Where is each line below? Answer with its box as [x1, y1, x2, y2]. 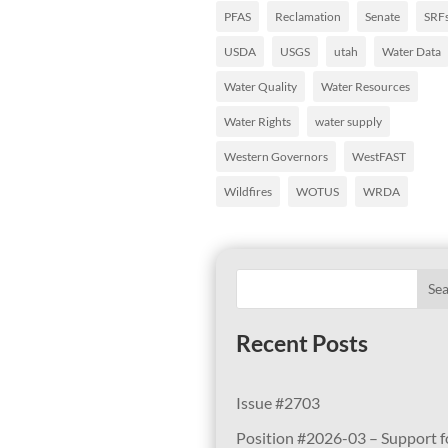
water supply [315, 113, 382, 129]
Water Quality [224, 78, 297, 94]
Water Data [382, 43, 441, 59]
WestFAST [352, 148, 406, 164]
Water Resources [321, 78, 410, 94]
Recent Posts [236, 329, 368, 358]
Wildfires [224, 183, 272, 199]
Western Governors [224, 148, 328, 164]
